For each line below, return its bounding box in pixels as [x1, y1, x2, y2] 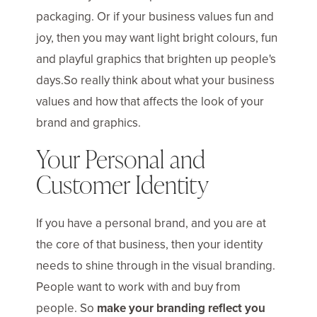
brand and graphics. [36, 114, 141, 131]
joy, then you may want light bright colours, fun [36, 29, 277, 46]
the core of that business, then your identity [36, 236, 263, 253]
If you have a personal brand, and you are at [36, 214, 266, 231]
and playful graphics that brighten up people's [36, 50, 276, 67]
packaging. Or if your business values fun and [36, 8, 274, 25]
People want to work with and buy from [36, 278, 241, 295]
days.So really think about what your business [36, 71, 275, 88]
